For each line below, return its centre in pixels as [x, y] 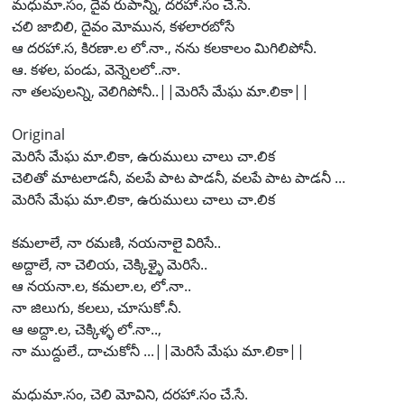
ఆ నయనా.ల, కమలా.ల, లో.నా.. [101, 286]
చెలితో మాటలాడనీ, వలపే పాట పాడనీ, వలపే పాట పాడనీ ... [179, 178]
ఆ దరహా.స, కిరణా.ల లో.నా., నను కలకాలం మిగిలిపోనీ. [164, 48]
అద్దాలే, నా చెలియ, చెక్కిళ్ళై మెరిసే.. [110, 264]
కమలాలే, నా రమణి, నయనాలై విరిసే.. [116, 243]
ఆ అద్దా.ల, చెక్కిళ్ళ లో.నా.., [87, 329]
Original [38, 134]
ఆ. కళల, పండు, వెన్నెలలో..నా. [96, 69]
